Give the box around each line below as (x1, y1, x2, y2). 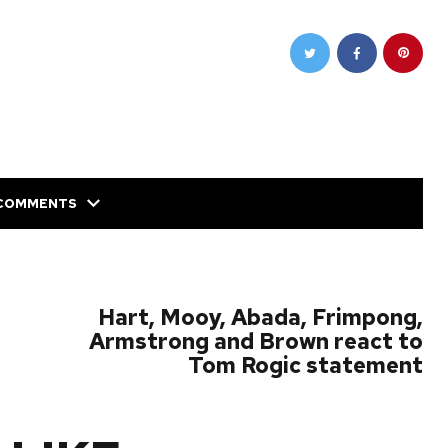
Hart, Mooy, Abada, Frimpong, (99, 303, 424, 333)
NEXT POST (315, 276, 402, 294)
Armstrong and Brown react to (89, 327, 424, 357)
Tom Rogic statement (188, 351, 424, 381)
